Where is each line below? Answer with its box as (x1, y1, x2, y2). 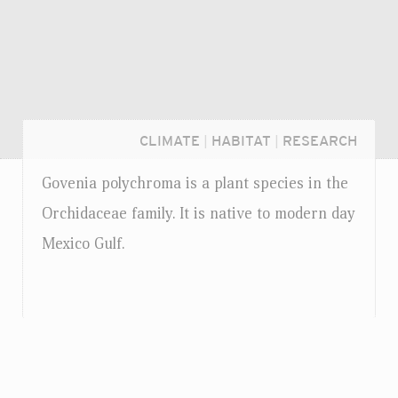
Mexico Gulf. (42, 235, 124, 253)
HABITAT (211, 132, 271, 149)
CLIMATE (139, 132, 200, 149)
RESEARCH (283, 132, 357, 149)
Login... (44, 365, 99, 383)
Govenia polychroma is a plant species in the (42, 174, 348, 193)
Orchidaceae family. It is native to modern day (42, 204, 355, 223)
